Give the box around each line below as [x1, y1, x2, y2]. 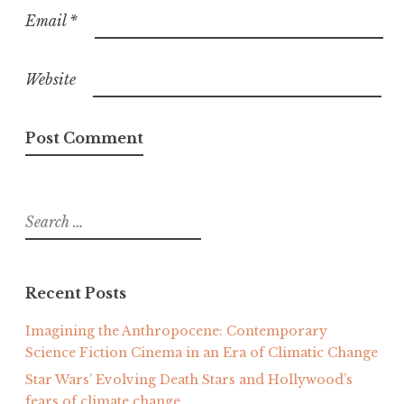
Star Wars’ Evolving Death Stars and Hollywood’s [25, 371, 353, 388]
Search [24, 207, 62, 225]
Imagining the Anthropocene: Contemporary [25, 322, 327, 339]
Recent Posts [25, 283, 126, 302]
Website [25, 70, 76, 88]
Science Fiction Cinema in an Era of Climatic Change [25, 344, 378, 361]
